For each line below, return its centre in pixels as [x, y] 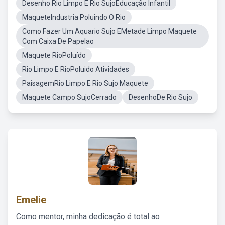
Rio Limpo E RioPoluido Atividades [76, 69]
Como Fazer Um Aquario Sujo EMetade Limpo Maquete [109, 31]
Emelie [31, 200]
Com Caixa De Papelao [58, 41]
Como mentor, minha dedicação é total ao [88, 217]
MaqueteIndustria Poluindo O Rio [74, 17]
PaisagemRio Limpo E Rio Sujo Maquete [85, 83]
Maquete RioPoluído [54, 55]
